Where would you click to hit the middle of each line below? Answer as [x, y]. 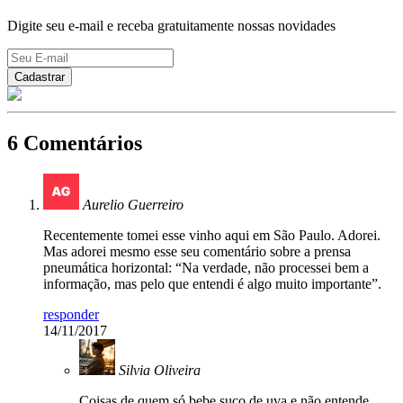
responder [71, 314]
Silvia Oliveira [160, 370]
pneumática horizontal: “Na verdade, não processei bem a [206, 267]
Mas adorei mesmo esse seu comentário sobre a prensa [197, 251]
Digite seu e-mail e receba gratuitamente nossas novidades [171, 26]
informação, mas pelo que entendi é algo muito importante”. [212, 283]
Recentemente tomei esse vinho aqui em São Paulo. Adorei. [212, 235]
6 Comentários [75, 143]
